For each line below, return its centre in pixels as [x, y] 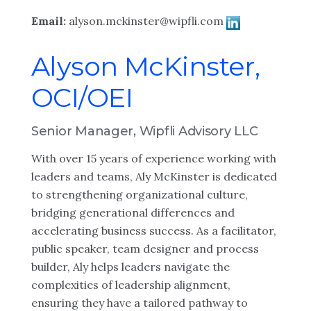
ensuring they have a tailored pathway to [140, 303]
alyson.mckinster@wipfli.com [146, 21]
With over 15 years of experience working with [154, 158]
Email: [50, 21]
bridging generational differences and [133, 212]
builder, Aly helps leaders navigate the [131, 267]
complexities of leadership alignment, [131, 285]
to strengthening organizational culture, [140, 194]
